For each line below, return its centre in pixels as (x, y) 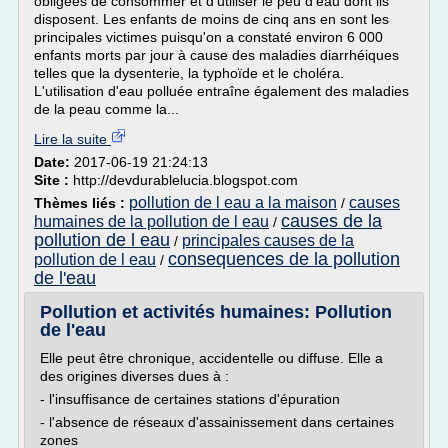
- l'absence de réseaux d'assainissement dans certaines (217, 422)
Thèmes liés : (81, 203)
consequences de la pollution (284, 259)
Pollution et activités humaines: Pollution (216, 312)
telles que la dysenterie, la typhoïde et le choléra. (189, 73)
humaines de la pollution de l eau (151, 221)
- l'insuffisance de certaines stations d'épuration (190, 399)
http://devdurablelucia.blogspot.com (185, 180)
